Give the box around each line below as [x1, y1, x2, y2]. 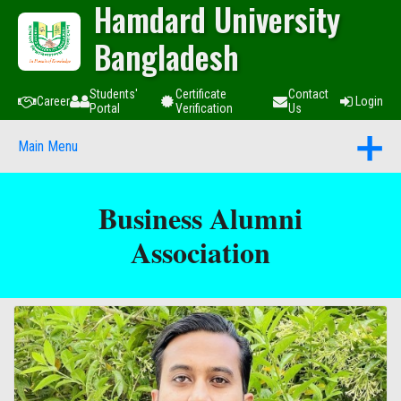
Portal [90, 101, 120, 115]
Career [37, 94, 70, 108]
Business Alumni [98, 197, 303, 239]
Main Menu [18, 138, 78, 155]
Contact [287, 87, 328, 101]
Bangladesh [94, 33, 239, 80]
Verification [175, 101, 233, 115]
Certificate [175, 87, 226, 101]
